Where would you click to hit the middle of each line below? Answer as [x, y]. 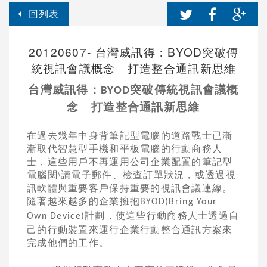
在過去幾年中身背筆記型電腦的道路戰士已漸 [130, 135]
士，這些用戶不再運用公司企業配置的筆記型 [130, 161]
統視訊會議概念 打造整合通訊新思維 [133, 68]
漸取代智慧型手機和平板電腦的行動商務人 [125, 148]
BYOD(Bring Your [179, 202]
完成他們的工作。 [68, 242]
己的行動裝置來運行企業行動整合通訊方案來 [130, 229]
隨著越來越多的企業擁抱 [84, 201]
